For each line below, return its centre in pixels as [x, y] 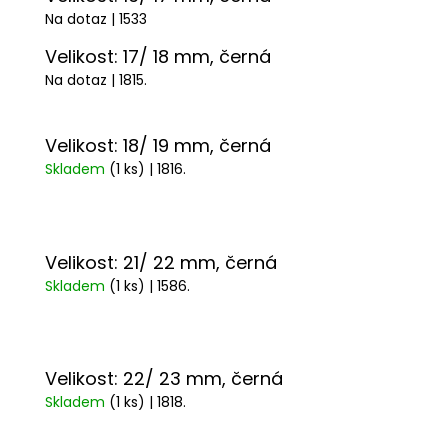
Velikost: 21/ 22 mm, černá [161, 262]
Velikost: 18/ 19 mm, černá [158, 146]
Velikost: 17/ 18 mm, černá [158, 57]
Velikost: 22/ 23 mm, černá [164, 378]
